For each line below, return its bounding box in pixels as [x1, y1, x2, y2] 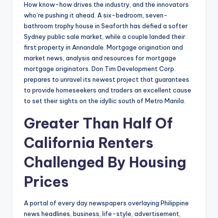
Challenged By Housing [24, 153, 186, 172]
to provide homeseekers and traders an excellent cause [24, 86, 191, 94]
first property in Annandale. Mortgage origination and [24, 43, 183, 52]
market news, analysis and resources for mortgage [24, 54, 176, 62]
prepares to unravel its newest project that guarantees [24, 75, 189, 84]
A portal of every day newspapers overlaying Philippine [24, 199, 189, 207]
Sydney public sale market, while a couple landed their [24, 33, 185, 41]
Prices [24, 173, 69, 191]
